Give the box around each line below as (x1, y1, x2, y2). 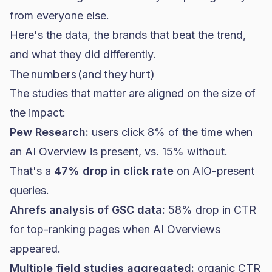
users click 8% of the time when (89, 126, 253, 138)
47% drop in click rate (54, 165, 174, 177)
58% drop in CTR (165, 203, 256, 216)
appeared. (10, 242, 61, 255)
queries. (10, 184, 49, 197)
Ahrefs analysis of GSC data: (10, 203, 165, 216)
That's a (10, 165, 54, 177)
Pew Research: (10, 126, 89, 138)
